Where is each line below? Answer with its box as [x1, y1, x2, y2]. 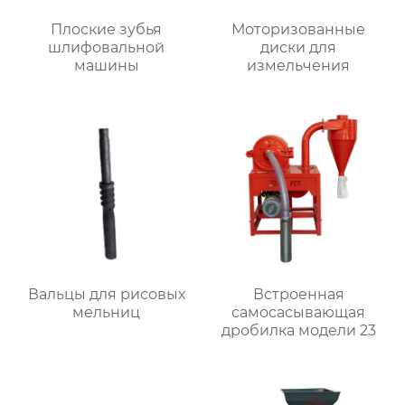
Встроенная [252, 285, 344, 303]
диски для [260, 38, 337, 56]
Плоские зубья [51, 20, 163, 38]
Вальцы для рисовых [27, 285, 185, 303]
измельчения [247, 56, 351, 74]
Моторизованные [231, 20, 366, 38]
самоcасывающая [231, 303, 366, 321]
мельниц [72, 303, 141, 321]
